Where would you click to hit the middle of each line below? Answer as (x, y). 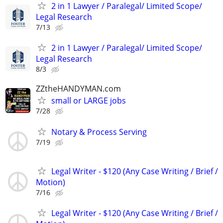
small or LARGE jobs (89, 101)
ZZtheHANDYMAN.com (78, 89)
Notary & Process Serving (99, 132)
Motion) (51, 182)
